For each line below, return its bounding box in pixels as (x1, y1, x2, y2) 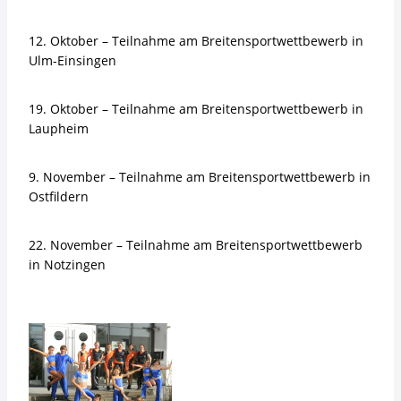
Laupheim (29, 120, 89, 137)
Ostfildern (29, 188, 89, 205)
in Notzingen (29, 256, 106, 273)
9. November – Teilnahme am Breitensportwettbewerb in (29, 168, 371, 185)
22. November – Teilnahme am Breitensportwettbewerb (29, 236, 363, 253)
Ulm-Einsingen (29, 52, 116, 69)
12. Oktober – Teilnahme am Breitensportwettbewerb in (29, 32, 363, 49)
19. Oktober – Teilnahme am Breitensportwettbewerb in (29, 100, 363, 117)
